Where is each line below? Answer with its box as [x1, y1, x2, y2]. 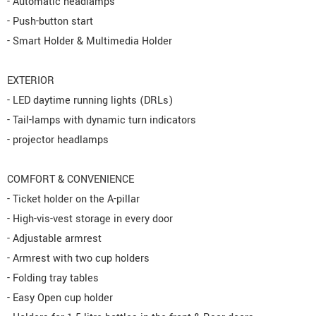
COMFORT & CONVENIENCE [7, 172, 134, 188]
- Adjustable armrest [7, 231, 102, 247]
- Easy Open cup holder [7, 291, 113, 306]
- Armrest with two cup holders [7, 251, 150, 267]
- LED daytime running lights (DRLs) [7, 93, 173, 109]
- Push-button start [7, 14, 93, 30]
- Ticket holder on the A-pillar [7, 192, 140, 207]
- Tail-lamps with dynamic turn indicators [7, 113, 196, 128]
